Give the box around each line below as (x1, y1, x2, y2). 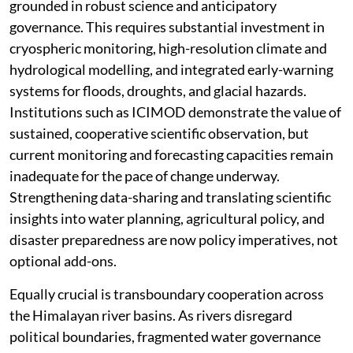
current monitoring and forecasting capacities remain (9, 145, 333, 163)
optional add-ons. (9, 251, 117, 269)
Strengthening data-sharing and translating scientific (9, 188, 331, 206)
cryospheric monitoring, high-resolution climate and (9, 39, 327, 57)
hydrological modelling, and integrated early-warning (9, 60, 333, 78)
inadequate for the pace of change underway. (9, 166, 280, 184)
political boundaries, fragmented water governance (9, 327, 321, 345)
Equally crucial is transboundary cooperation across (9, 284, 324, 303)
